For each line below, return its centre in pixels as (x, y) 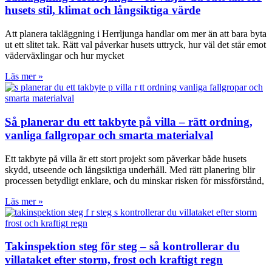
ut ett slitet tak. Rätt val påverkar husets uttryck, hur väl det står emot (135, 45)
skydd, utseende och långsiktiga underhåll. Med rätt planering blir (130, 169)
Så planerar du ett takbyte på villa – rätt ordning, (129, 121)
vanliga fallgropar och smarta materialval (109, 135)
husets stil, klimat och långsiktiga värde (103, 10)
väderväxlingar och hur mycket (64, 56)
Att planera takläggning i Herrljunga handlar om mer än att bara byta (136, 34)
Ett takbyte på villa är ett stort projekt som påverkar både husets (126, 158)
